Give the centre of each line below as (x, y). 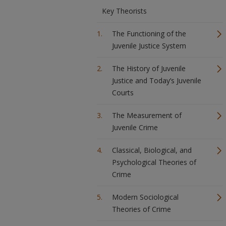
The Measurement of (147, 115)
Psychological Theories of (154, 162)
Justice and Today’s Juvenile (157, 80)
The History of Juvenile (149, 68)
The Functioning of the (149, 34)
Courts (123, 93)
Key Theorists (124, 11)
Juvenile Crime (135, 127)
